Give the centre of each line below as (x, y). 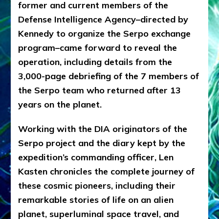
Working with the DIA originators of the (103, 129)
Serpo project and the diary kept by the (102, 143)
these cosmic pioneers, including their (97, 185)
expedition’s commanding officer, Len (96, 157)
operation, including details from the (95, 62)
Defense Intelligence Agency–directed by (103, 19)
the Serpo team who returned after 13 (100, 90)
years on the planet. (61, 104)
